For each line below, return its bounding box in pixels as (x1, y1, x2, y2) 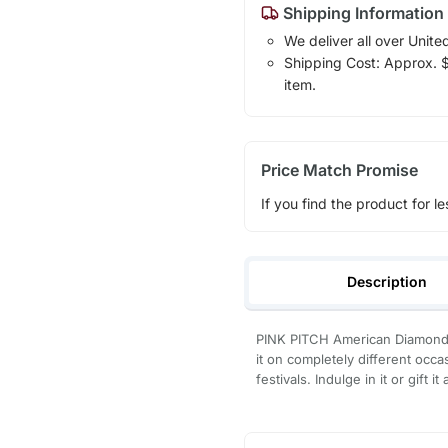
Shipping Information (278, 2, 444, 23)
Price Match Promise (260, 159, 418, 180)
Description (347, 272, 428, 290)
